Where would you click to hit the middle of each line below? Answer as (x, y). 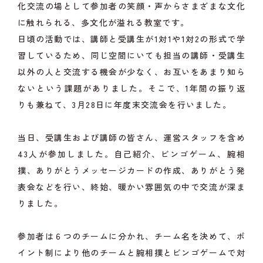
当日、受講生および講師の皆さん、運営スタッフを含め (131, 137)
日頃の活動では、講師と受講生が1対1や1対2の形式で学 (131, 38)
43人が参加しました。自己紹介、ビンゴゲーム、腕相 (131, 154)
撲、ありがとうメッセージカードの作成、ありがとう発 (131, 170)
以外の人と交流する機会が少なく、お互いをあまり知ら (131, 71)
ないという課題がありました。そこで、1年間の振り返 (131, 88)
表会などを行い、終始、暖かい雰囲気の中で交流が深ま (131, 186)
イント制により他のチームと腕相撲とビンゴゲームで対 (131, 252)
